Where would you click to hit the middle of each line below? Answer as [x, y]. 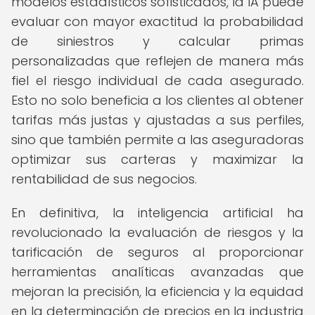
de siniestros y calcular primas [157, 41]
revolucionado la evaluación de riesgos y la [157, 232]
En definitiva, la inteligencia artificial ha [157, 213]
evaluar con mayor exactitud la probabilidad [157, 21]
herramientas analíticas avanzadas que [157, 272]
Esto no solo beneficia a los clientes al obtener [157, 100]
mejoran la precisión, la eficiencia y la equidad [157, 291]
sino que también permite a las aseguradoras [157, 140]
